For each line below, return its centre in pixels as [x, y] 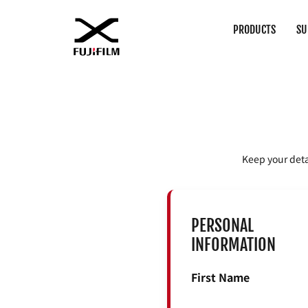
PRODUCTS [255, 30]
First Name [220, 277]
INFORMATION [233, 245]
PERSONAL [222, 226]
